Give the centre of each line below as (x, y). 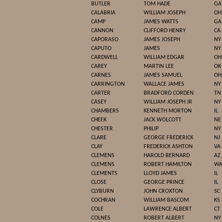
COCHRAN (103, 200)
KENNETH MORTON (168, 111)
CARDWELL (105, 57)
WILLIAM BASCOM (166, 200)
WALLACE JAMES (164, 84)
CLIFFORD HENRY (165, 31)
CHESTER (102, 129)
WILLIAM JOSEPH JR (168, 102)
